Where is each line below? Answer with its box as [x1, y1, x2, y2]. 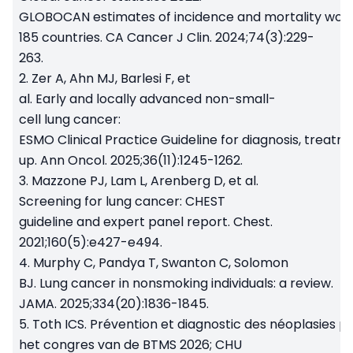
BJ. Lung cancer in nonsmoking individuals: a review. [19, 274, 333, 293]
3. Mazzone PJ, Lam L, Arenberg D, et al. [19, 172, 258, 191]
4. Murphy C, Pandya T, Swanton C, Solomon [19, 254, 288, 273]
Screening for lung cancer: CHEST [19, 192, 225, 211]
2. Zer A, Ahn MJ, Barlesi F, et [19, 69, 191, 88]
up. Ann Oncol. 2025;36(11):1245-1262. [19, 151, 246, 170]
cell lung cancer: [19, 110, 121, 129]
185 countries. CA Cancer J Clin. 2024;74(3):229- [19, 28, 314, 47]
